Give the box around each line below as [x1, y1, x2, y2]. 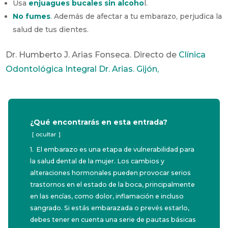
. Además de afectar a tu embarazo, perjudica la [50, 11, 222, 21]
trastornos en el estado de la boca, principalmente [30, 180, 195, 188]
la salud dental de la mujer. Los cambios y [30, 157, 165, 165]
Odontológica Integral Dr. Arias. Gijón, [6, 64, 159, 74]
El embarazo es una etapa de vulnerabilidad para [36, 145, 195, 153]
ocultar [36, 130, 57, 138]
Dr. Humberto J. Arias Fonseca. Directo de [6, 49, 179, 60]
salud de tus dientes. [13, 24, 89, 34]
